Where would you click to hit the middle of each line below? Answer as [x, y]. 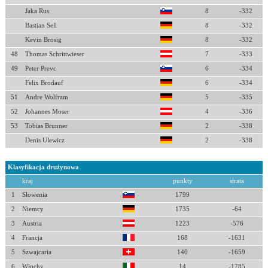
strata [237, 181]
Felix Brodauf [44, 83]
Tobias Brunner [46, 126]
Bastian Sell [41, 25]
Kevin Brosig [43, 40]
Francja [32, 238]
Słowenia [34, 195]
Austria [32, 223]
